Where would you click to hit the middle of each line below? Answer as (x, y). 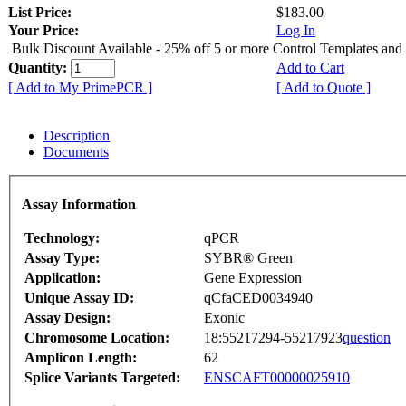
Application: (63, 277)
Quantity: (39, 68)
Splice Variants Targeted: (102, 377)
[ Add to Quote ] (324, 88)
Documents (76, 152)
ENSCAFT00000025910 (277, 377)
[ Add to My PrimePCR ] (80, 88)
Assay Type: (62, 257)
